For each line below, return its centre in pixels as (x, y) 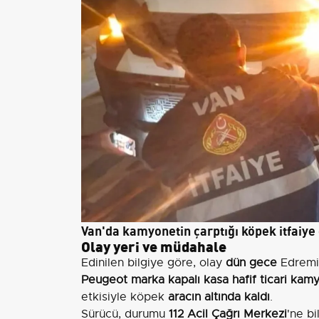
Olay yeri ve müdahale (154, 245)
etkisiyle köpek (125, 297)
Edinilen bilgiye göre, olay (153, 263)
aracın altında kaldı (219, 297)
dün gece (251, 263)
